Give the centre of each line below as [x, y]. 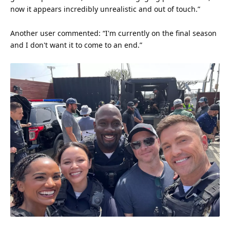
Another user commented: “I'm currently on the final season [113, 33]
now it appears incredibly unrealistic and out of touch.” [105, 9]
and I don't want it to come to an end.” [76, 45]
